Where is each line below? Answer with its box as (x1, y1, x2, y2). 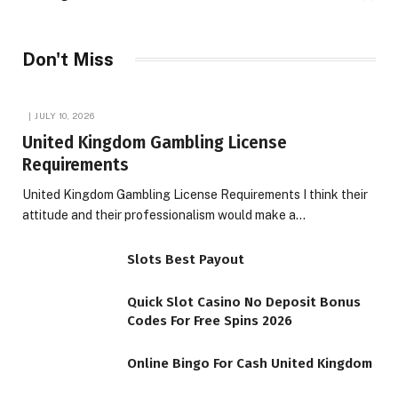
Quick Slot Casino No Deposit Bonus (127, 293, 361, 310)
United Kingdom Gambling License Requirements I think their (22, 187, 368, 202)
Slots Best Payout (127, 251, 244, 267)
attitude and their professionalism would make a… (22, 207, 306, 222)
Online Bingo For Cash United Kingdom (127, 354, 372, 371)
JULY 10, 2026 (35, 109, 95, 121)
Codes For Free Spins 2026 (127, 312, 292, 329)
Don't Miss (22, 48, 114, 70)
